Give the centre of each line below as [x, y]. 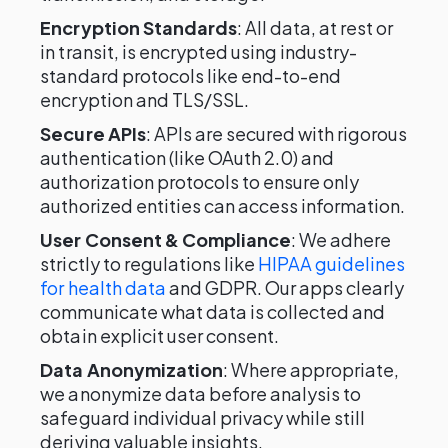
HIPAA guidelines [332, 263]
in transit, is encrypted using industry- [199, 51]
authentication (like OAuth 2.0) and [187, 157]
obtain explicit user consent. [160, 335]
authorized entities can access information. [223, 205]
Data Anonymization [131, 369]
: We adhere [341, 239]
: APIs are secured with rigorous [276, 133]
